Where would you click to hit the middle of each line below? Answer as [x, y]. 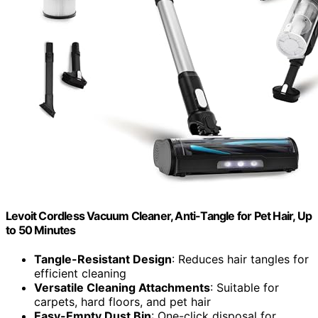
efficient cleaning [80, 274]
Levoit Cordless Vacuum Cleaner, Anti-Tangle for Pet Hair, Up [159, 216]
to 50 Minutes [41, 230]
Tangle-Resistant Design [103, 259]
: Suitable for [245, 288]
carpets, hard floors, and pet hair [122, 302]
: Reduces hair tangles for [240, 259]
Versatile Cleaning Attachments [122, 288]
